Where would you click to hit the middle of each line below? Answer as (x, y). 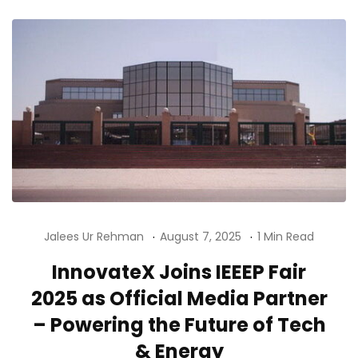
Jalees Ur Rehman (94, 236)
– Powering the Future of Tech (179, 324)
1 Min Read (286, 236)
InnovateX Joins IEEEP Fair (179, 272)
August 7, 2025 (201, 236)
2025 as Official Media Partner (179, 298)
